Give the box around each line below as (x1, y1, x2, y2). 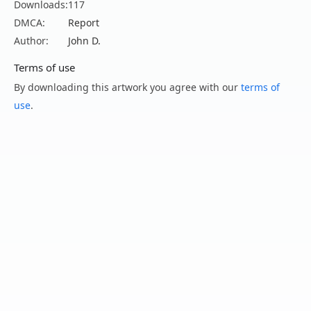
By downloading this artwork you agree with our (14, 80, 241, 94)
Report (68, 15, 99, 29)
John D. (68, 33, 101, 47)
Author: (14, 33, 49, 47)
